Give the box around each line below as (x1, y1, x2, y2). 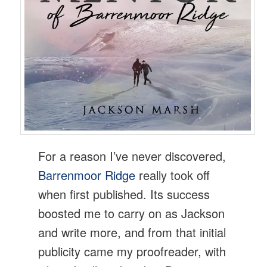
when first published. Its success (38, 185, 210, 203)
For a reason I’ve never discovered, (38, 147, 226, 164)
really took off (135, 166, 210, 184)
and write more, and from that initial (38, 223, 226, 241)
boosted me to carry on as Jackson (38, 204, 225, 222)
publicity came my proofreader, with (38, 242, 226, 260)
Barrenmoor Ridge (38, 166, 136, 184)
